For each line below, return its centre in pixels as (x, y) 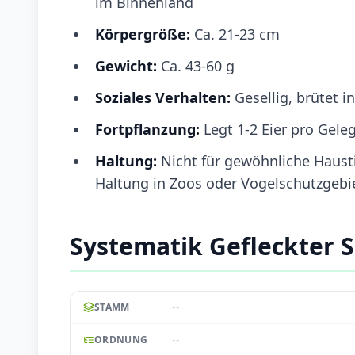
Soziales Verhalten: (165, 97)
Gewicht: (128, 65)
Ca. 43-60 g (198, 65)
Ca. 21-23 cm (237, 34)
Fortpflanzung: (149, 129)
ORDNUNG (121, 339)
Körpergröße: (145, 34)
